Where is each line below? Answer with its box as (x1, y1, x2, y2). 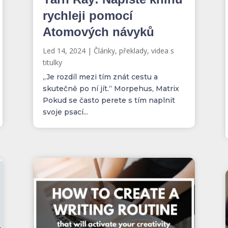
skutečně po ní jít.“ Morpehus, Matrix (42, 84, 179, 94)
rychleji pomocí (42, 9, 133, 23)
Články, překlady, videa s (93, 46, 174, 56)
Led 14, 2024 (42, 46, 85, 56)
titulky (42, 58, 62, 68)
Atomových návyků (42, 25, 154, 39)
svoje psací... (42, 107, 88, 117)
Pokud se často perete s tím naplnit (42, 96, 175, 105)
